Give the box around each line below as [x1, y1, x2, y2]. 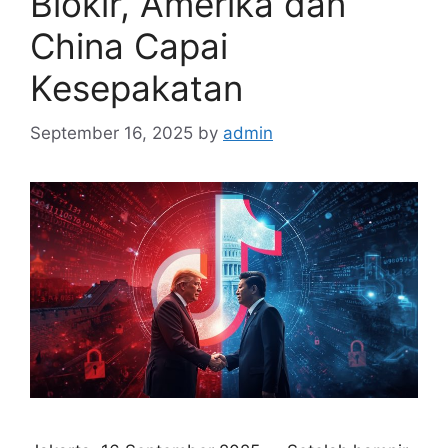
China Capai [30, 25, 228, 68]
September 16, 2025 [30, 122, 193, 143]
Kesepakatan [30, 67, 243, 110]
